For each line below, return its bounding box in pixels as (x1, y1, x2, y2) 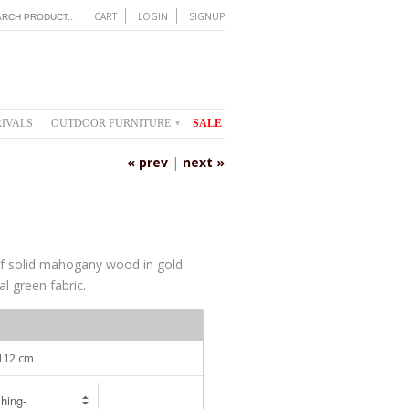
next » (183, 152, 225, 171)
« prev (127, 152, 168, 171)
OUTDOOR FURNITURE (51, 117, 173, 130)
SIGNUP (189, 10, 225, 23)
